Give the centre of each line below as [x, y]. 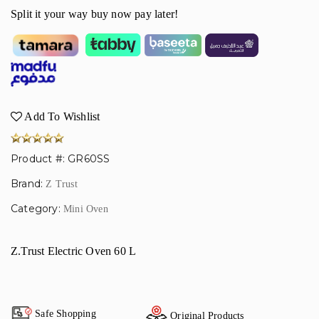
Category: [37, 209]
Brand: [28, 184]
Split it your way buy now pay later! [95, 14]
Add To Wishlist [61, 117]
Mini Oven [86, 209]
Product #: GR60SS [61, 159]
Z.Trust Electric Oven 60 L [74, 251]
